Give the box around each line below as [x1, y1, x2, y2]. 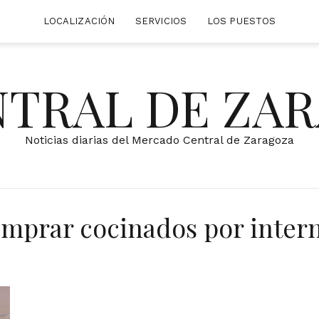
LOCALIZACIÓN [43, 16, 115, 26]
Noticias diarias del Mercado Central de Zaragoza [25, 133, 294, 147]
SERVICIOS [135, 16, 187, 26]
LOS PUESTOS [207, 16, 276, 26]
